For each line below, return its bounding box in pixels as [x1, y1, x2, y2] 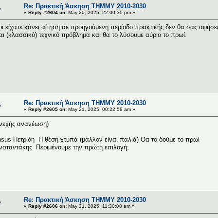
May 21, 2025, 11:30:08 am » [67, 203, 135, 209]
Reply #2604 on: [28, 9, 67, 15]
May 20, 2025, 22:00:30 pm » [67, 9, 135, 15]
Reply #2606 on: [28, 203, 67, 209]
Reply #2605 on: [28, 106, 67, 112]
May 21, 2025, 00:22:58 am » [67, 106, 135, 112]
